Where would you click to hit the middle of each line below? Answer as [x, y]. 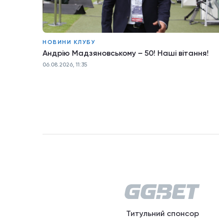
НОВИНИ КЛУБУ [69, 42]
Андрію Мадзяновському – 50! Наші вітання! [126, 53]
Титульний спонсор [162, 213]
